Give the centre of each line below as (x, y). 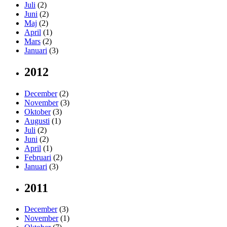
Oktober (37, 111)
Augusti (37, 121)
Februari (38, 157)
